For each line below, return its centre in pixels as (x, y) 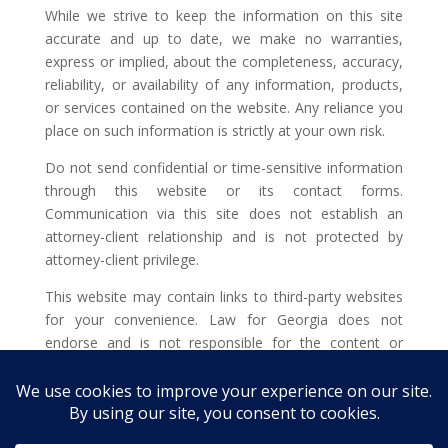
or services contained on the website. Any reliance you (224, 108)
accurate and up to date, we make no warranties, (224, 39)
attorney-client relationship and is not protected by (224, 237)
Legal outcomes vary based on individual (224, 403)
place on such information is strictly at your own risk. (214, 131)
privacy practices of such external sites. (170, 366)
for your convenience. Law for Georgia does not (224, 320)
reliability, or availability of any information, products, (224, 85)
